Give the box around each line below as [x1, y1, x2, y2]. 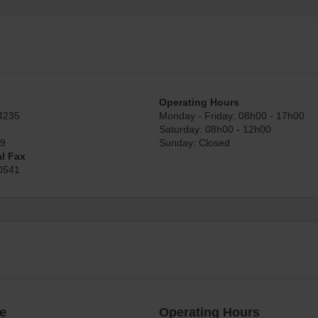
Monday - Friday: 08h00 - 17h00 [159, 108, 305, 122]
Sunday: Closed [159, 135, 230, 149]
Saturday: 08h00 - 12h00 [159, 121, 271, 136]
